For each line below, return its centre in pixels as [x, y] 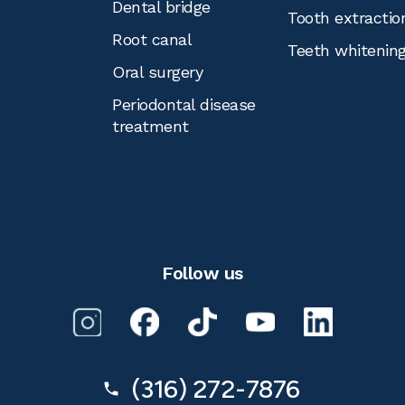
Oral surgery [157, 72]
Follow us [202, 273]
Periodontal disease [184, 104]
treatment [151, 126]
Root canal [152, 39]
